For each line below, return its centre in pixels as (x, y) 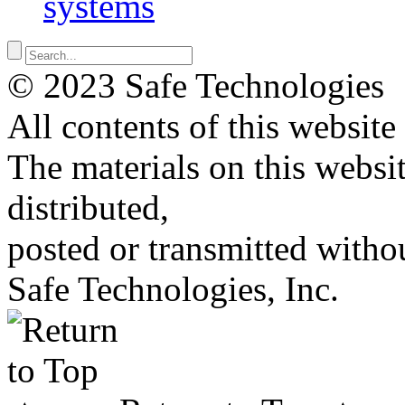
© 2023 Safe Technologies (196, 85)
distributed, (88, 207)
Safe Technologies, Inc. (173, 288)
